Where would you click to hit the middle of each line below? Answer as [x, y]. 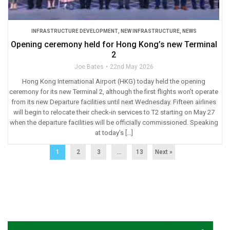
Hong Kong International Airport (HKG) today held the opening [114, 81]
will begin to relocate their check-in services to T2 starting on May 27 [114, 112]
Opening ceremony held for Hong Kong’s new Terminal [114, 44]
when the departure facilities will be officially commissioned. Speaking [114, 122]
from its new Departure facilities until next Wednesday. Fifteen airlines [114, 102]
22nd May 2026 [131, 66]
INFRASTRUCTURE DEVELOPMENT [74, 31]
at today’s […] [114, 132]
